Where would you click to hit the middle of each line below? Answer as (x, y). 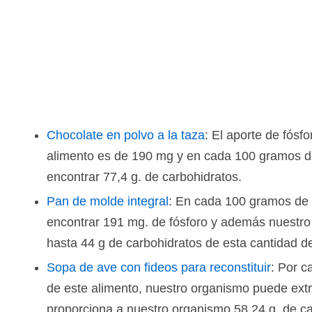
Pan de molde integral (108, 201)
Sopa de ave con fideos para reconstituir (159, 267)
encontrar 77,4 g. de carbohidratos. (144, 177)
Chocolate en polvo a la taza (126, 135)
